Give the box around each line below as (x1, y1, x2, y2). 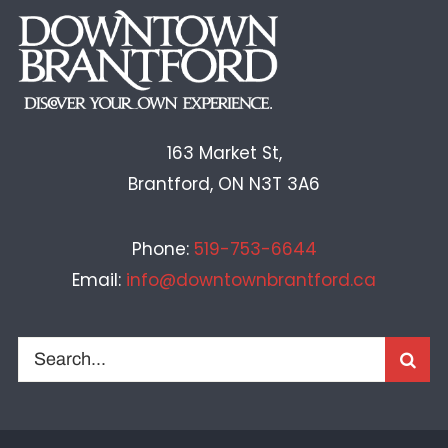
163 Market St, (166, 140, 282, 165)
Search (16, 341, 71, 361)
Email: (72, 267, 126, 292)
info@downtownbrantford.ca (126, 267, 376, 292)
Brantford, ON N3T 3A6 (128, 171, 320, 196)
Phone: (131, 236, 194, 261)
